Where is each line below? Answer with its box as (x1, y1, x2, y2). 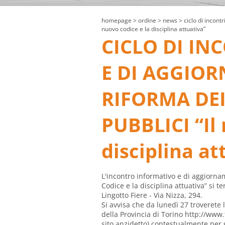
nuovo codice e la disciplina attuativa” (101, 25, 205, 34)
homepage (101, 16, 132, 25)
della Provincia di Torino (101, 209, 185, 219)
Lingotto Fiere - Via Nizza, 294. (101, 190, 202, 200)
